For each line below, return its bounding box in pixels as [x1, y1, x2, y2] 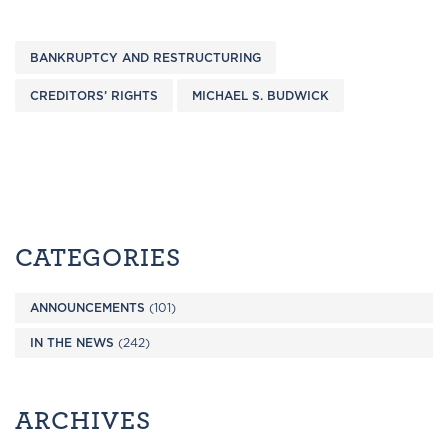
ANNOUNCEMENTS [30, 299, 145, 316]
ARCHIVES [15, 399, 151, 439]
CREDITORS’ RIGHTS [30, 87, 158, 104]
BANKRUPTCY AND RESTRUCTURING [30, 49, 261, 66]
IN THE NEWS [30, 334, 114, 351]
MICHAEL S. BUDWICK [192, 87, 329, 104]
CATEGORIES [15, 236, 181, 276]
